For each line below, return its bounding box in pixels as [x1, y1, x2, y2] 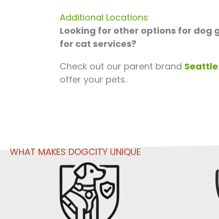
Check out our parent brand [60, 60, 184, 72]
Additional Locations [60, 11, 148, 23]
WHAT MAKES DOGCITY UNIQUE [10, 145, 141, 158]
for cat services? [60, 37, 138, 50]
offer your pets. [60, 73, 127, 86]
